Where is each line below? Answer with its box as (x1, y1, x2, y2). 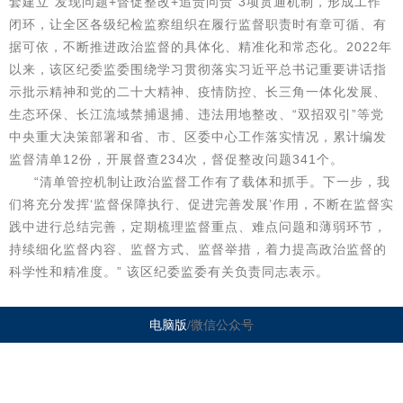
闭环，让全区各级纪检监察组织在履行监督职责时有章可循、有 (9, 17, 387, 31)
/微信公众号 (187, 318, 254, 332)
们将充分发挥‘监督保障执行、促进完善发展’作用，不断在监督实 (9, 197, 394, 211)
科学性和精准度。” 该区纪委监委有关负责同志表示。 (9, 264, 329, 279)
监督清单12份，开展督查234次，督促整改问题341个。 (9, 152, 344, 166)
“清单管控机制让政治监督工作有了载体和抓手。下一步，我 (34, 175, 390, 189)
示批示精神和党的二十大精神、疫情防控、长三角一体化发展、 (9, 85, 387, 99)
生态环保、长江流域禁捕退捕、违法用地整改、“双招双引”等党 (9, 107, 384, 121)
